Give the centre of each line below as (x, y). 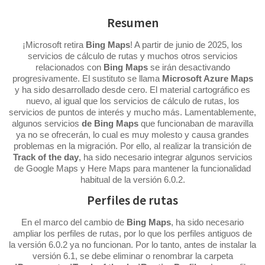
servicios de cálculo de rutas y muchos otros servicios (132, 56)
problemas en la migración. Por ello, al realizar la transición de (132, 146)
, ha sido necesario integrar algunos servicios (165, 157)
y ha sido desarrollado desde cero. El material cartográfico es (132, 89)
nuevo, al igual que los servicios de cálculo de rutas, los (132, 101)
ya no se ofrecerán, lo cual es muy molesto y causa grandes (132, 134)
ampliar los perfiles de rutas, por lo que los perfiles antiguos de (132, 233)
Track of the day (46, 157)
